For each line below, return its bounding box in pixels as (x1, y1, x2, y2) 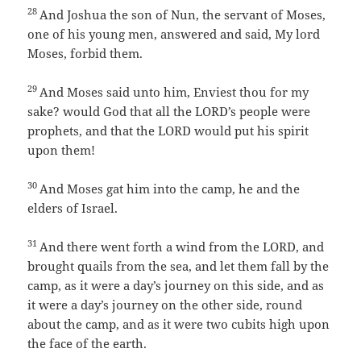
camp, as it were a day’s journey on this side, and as (27, 277, 325, 294)
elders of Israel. (27, 200, 118, 217)
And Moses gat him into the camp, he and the (39, 180, 301, 197)
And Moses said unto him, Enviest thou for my (39, 84, 309, 101)
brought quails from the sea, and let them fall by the (27, 258, 330, 275)
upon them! (27, 142, 96, 159)
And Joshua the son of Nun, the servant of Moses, (39, 6, 326, 23)
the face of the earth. (27, 335, 147, 352)
